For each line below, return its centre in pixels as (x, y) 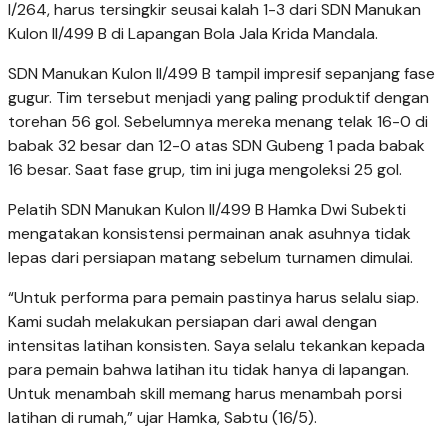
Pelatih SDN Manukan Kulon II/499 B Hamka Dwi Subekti (207, 210)
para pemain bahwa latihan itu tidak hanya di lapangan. (208, 370)
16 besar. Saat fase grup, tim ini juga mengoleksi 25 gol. (205, 170)
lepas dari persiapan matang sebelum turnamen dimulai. (210, 258)
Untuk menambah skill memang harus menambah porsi (205, 394)
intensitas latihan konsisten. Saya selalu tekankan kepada (216, 346)
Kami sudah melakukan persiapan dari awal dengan (192, 322)
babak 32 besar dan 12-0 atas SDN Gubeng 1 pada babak (216, 146)
